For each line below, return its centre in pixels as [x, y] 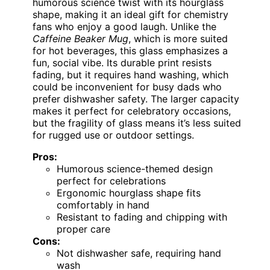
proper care [83, 229]
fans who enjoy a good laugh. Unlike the [124, 27]
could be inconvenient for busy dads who [127, 87]
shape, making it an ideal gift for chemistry [130, 15]
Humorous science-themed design [135, 169]
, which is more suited [178, 39]
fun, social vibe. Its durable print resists [122, 63]
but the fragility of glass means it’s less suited [137, 123]
